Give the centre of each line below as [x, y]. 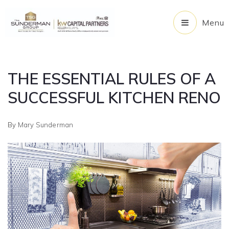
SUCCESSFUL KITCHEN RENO [114, 98]
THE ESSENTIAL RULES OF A [112, 79]
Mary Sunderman [45, 125]
